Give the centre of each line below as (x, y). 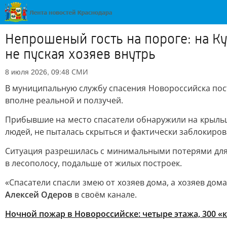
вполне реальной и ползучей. (64, 100)
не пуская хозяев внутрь (80, 54)
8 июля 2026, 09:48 (37, 72)
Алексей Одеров (39, 195)
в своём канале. (105, 195)
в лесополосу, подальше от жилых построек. (93, 163)
